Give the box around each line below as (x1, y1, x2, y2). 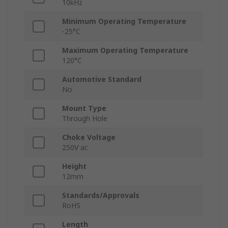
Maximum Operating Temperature (62, 45, 188, 55)
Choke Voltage (62, 132, 116, 142)
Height (62, 161, 87, 172)
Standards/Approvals (62, 190, 139, 201)
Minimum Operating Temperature (62, 16, 186, 26)
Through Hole (62, 113, 107, 124)
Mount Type (62, 103, 106, 113)
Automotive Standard (62, 74, 141, 84)
